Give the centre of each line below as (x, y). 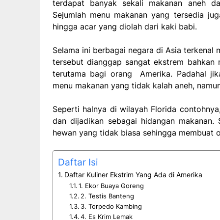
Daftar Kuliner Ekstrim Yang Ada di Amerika (133, 174)
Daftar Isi (78, 162)
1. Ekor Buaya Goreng (111, 185)
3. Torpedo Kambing (111, 206)
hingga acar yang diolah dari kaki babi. (125, 26)
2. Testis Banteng (108, 196)
